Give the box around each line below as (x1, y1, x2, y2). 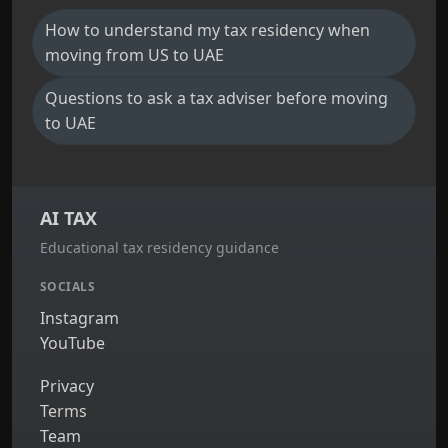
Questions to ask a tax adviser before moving (45, 87, 388, 109)
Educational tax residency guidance (40, 238, 279, 257)
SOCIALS (40, 278, 96, 295)
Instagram (40, 307, 119, 329)
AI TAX (40, 206, 97, 230)
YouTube (40, 332, 105, 354)
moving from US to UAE (45, 44, 224, 66)
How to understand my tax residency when (45, 19, 370, 41)
